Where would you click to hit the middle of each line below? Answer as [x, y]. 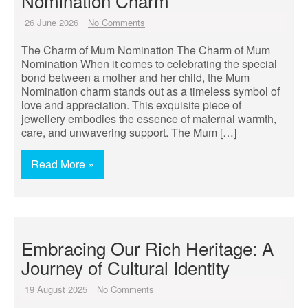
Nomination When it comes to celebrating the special [149, 64]
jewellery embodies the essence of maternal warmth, [149, 119]
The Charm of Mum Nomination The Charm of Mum [146, 50]
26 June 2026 [52, 22]
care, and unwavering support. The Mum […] [129, 132]
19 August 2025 [56, 289]
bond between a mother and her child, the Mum [135, 77]
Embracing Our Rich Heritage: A [147, 248]
